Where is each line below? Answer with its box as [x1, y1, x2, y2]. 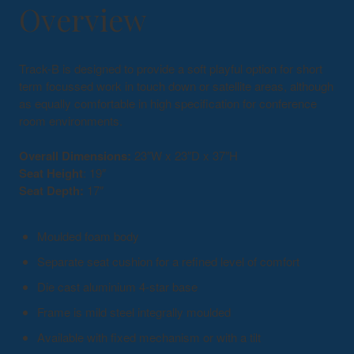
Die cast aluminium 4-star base [36, 278, 198, 296]
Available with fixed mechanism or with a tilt [36, 329, 261, 346]
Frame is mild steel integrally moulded [36, 303, 231, 321]
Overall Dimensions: [19, 146, 131, 164]
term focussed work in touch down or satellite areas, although [19, 77, 333, 94]
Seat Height [19, 164, 83, 182]
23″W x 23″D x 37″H [131, 146, 238, 164]
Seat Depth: [19, 181, 84, 199]
